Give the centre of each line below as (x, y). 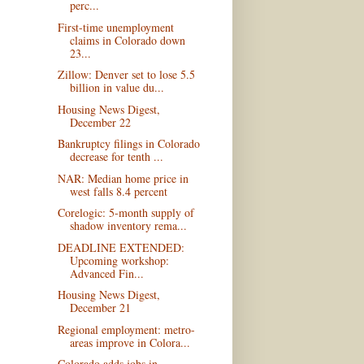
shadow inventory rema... (128, 226)
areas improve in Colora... (130, 342)
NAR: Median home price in (123, 178)
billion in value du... (117, 88)
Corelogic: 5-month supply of (126, 213)
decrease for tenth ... (116, 157)
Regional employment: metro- (126, 329)
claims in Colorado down (127, 40)
